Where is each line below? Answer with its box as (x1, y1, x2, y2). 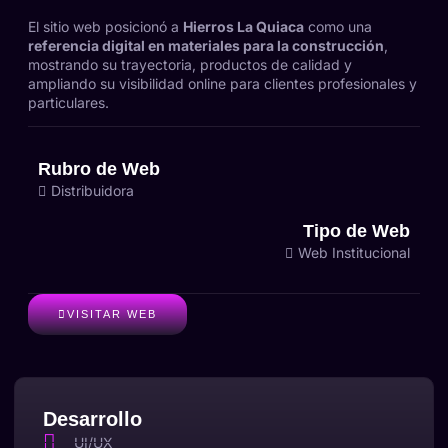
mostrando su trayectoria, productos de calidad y (28, 55, 352, 73)
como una (304, 17, 372, 35)
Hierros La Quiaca (183, 17, 304, 35)
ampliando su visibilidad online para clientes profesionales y (28, 74, 417, 92)
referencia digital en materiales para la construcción (28, 36, 384, 54)
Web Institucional (298, 244, 410, 262)
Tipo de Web (303, 221, 410, 242)
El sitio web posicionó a (28, 17, 183, 35)
